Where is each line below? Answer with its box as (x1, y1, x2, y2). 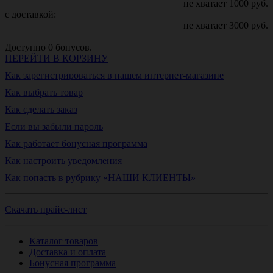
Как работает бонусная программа (5, 138, 147, 149)
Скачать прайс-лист (5, 204, 87, 215)
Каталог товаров (29, 236, 98, 247)
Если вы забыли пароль (5, 121, 103, 132)
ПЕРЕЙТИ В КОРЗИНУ (5, 53, 108, 64)
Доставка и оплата (29, 247, 106, 258)
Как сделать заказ (5, 104, 77, 115)
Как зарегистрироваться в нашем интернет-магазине (5, 70, 224, 81)
